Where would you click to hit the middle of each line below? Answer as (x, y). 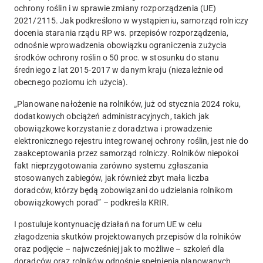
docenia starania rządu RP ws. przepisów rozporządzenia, (122, 33)
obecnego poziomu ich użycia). (73, 82)
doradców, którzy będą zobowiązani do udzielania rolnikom (123, 190)
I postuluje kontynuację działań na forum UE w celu (108, 224)
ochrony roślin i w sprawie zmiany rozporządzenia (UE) (115, 8)
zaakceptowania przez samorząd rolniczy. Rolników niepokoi (126, 153)
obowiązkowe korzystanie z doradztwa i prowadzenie (113, 128)
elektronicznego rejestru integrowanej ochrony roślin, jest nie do (131, 141)
